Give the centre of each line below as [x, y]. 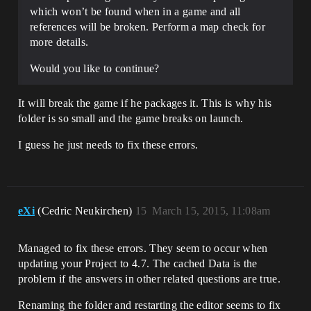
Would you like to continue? [95, 69]
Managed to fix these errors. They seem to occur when [143, 249]
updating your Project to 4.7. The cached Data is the [138, 264]
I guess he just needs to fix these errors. [108, 145]
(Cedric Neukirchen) [86, 211]
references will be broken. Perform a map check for [148, 27]
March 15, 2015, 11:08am [211, 211]
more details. [59, 42]
